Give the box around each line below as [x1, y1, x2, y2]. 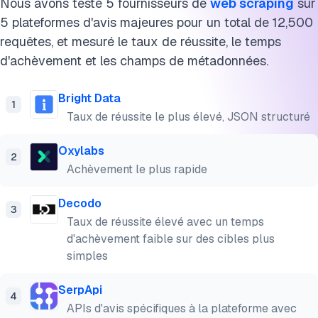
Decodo [58, 196, 102, 211]
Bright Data [58, 91, 121, 106]
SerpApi [58, 283, 102, 297]
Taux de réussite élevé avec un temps [67, 214, 264, 229]
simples [67, 248, 108, 263]
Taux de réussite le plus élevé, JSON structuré [67, 109, 310, 124]
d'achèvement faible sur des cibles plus [67, 231, 275, 246]
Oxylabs [58, 143, 104, 158]
